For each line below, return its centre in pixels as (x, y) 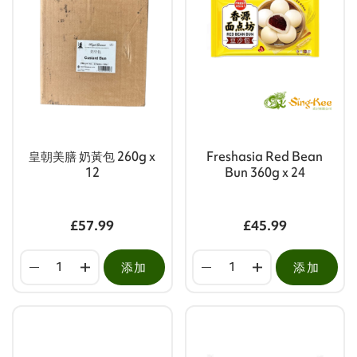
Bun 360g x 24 (265, 172)
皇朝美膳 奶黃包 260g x (92, 156)
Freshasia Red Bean (265, 156)
